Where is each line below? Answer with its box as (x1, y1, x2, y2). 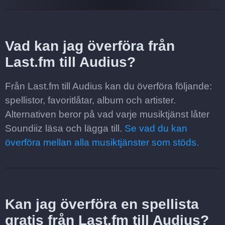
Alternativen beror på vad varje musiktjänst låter (5, 109, 209, 120)
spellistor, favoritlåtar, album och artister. (5, 95, 176, 105)
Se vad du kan (125, 123, 187, 134)
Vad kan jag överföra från (5, 38, 175, 54)
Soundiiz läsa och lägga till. (5, 123, 125, 134)
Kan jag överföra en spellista (5, 196, 199, 212)
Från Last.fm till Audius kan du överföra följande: (5, 81, 212, 91)
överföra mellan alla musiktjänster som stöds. (5, 137, 199, 148)
